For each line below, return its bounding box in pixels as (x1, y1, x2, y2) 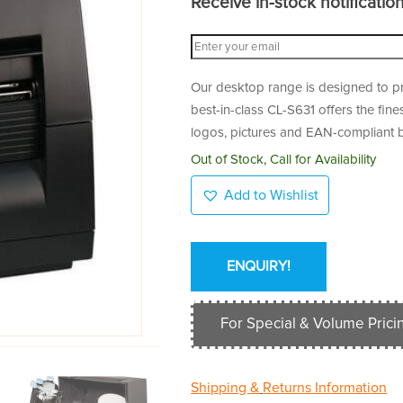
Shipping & (191, 381, 260, 396)
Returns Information (263, 381, 388, 396)
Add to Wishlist (224, 187, 319, 202)
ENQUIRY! (227, 259, 291, 274)
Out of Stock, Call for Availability (191, 153, 377, 167)
